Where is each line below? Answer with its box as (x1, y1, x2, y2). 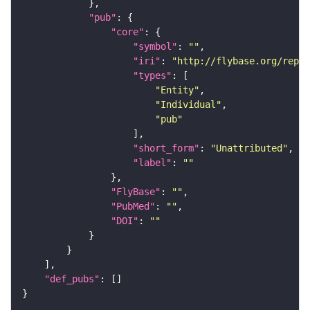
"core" (111, 26, 144, 37)
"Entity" (155, 84, 199, 95)
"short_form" (133, 142, 199, 154)
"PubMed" (111, 200, 155, 212)
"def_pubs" (44, 273, 100, 284)
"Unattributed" (210, 142, 288, 154)
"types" (133, 69, 172, 81)
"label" (133, 156, 172, 168)
